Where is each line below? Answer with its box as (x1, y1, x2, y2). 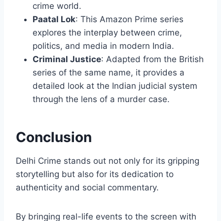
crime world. (33, 1, 81, 11)
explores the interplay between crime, (33, 28, 182, 38)
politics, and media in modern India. (33, 41, 174, 51)
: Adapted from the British (101, 54, 204, 65)
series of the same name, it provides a (33, 68, 184, 78)
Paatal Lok (33, 14, 75, 25)
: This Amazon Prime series (75, 14, 184, 25)
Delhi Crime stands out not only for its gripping (16, 156, 199, 166)
